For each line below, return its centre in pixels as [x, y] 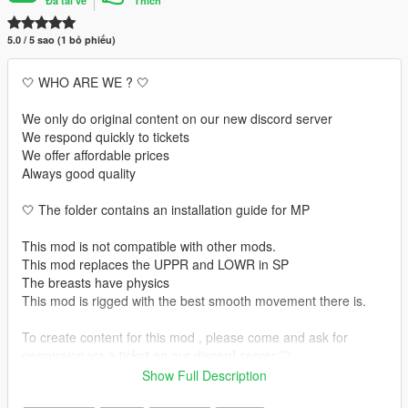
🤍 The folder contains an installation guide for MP [166, 209]
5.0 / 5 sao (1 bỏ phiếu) [61, 39]
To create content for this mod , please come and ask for [185, 337]
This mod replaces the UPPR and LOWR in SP [155, 264]
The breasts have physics [96, 282]
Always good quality [79, 173]
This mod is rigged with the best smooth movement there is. [194, 300]
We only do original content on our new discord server [177, 118]
